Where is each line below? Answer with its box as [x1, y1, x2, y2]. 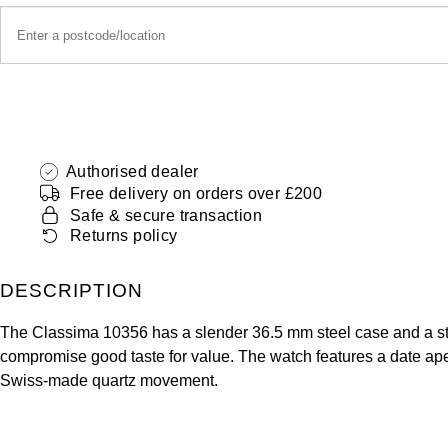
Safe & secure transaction [70, 206, 262, 224]
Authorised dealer [66, 163, 199, 181]
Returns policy [70, 226, 178, 244]
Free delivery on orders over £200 [70, 184, 323, 202]
